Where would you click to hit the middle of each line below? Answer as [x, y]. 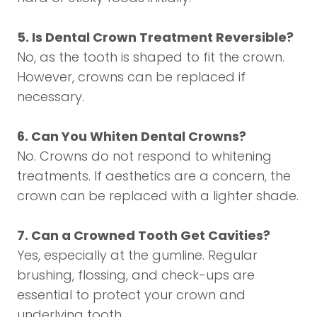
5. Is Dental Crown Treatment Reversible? [155, 37]
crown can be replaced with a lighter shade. [158, 196]
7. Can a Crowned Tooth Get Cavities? [144, 235]
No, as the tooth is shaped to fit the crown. [151, 57]
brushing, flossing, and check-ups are [136, 275]
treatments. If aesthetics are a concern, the [154, 176]
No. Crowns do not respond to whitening [144, 156]
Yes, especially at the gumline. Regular [137, 255]
